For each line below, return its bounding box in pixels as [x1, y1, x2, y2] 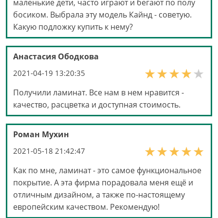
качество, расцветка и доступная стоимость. [13, 99, 181, 110]
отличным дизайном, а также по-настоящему [13, 189, 185, 200]
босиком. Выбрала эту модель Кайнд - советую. [13, 9, 192, 20]
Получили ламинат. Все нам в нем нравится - [13, 87, 184, 98]
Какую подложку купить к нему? [13, 21, 133, 33]
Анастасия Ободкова [13, 51, 99, 62]
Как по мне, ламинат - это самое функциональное [13, 165, 201, 176]
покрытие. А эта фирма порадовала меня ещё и [13, 177, 193, 188]
